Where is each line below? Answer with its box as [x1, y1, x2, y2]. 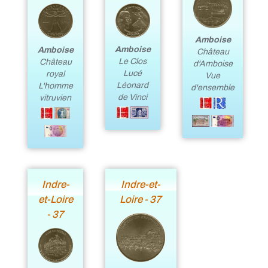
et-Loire [38, 193, 73, 205]
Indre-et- [121, 178, 161, 190]
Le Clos [118, 57, 147, 66]
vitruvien [39, 93, 72, 102]
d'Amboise [193, 59, 233, 68]
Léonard [117, 81, 149, 90]
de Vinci [118, 93, 148, 102]
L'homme [38, 81, 73, 90]
